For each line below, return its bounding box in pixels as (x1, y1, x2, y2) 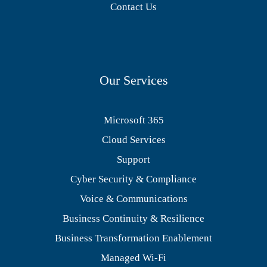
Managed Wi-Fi (101, 252, 166, 264)
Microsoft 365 (103, 114, 164, 126)
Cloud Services (101, 134, 166, 146)
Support (117, 154, 150, 166)
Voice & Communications (79, 193, 188, 205)
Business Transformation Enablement (55, 232, 212, 244)
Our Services (99, 73, 168, 88)
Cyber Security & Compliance (70, 173, 197, 185)
